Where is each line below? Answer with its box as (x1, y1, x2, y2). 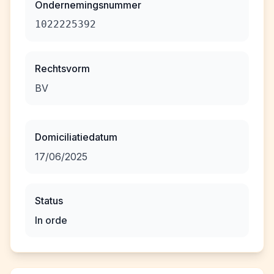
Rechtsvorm (35, 62, 90, 75)
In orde (35, 214, 67, 226)
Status (35, 194, 63, 207)
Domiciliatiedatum (35, 131, 117, 143)
